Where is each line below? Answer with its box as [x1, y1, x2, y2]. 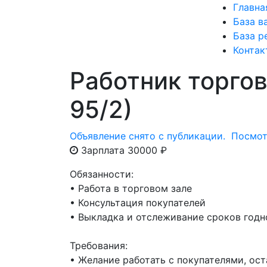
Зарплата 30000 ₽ [78, 144, 167, 156]
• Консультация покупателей [70, 197, 206, 209]
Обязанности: [70, 168, 133, 180]
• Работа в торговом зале [70, 182, 192, 194]
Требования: [70, 240, 128, 252]
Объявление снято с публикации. [70, 130, 231, 142]
